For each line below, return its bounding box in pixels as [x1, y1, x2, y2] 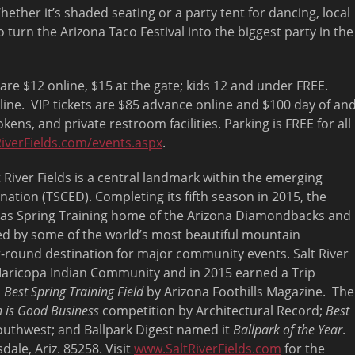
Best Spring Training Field [4, 283, 143, 300]
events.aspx [92, 134, 162, 151]
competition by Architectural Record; [99, 302, 326, 319]
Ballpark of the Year [233, 321, 342, 338]
